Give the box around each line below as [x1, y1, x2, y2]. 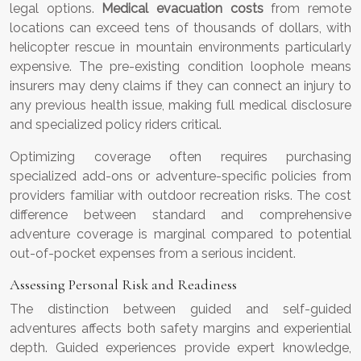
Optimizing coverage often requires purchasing [10, 149, 351, 165]
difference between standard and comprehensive [10, 207, 351, 223]
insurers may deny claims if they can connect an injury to [10, 78, 351, 94]
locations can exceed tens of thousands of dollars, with [10, 20, 351, 36]
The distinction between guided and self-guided [10, 301, 351, 317]
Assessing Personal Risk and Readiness [10, 276, 237, 294]
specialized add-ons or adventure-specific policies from [10, 168, 351, 185]
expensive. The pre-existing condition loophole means [10, 59, 351, 75]
